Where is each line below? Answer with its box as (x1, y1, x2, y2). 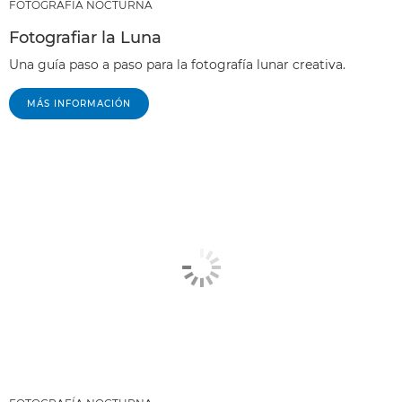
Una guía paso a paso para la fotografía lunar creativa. (9, 57, 345, 73)
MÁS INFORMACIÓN (27, 98, 131, 109)
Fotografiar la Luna (9, 28, 162, 48)
